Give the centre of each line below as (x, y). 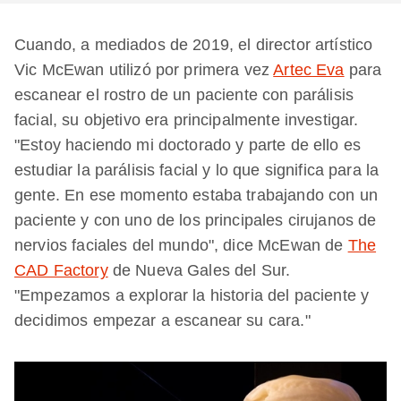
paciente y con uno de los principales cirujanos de (196, 220)
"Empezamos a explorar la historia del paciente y (192, 295)
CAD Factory (61, 270)
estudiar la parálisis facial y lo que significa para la (197, 170)
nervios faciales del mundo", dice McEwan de (181, 245)
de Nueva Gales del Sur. (199, 270)
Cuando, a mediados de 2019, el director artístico (194, 45)
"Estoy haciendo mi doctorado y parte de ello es (188, 145)
